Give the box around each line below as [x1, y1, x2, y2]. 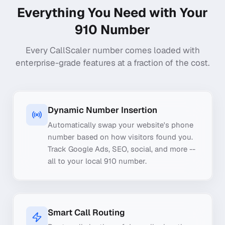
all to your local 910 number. [47, 156, 147, 166]
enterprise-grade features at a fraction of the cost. [16, 57, 209, 69]
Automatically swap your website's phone [47, 120, 193, 130]
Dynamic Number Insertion [47, 104, 157, 116]
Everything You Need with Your [17, 4, 208, 21]
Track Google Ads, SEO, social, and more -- [47, 144, 195, 154]
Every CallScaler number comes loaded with [25, 45, 200, 56]
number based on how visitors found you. [47, 132, 193, 142]
